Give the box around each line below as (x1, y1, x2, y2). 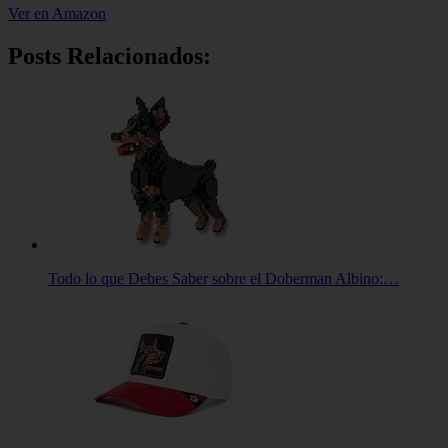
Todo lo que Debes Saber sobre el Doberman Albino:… (48, 270, 399, 288)
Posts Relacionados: (8, 43, 211, 70)
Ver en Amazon (8, 5, 106, 23)
